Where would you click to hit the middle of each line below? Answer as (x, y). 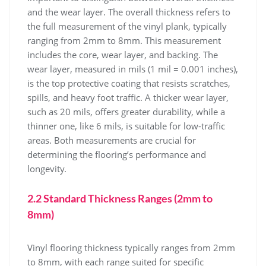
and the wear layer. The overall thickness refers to (129, 12)
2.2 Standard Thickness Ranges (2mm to (120, 198)
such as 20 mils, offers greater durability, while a (126, 111)
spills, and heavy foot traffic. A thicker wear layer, (128, 97)
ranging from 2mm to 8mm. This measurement (124, 40)
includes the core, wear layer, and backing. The (123, 54)
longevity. (47, 168)
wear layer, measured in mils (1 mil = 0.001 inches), (133, 69)
